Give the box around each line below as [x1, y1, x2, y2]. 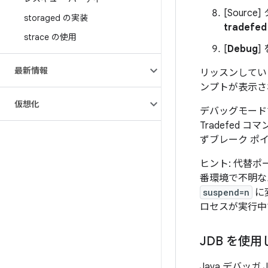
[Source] [224, 7, 261, 19]
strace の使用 [24, 32, 77, 42]
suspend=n [203, 187, 249, 198]
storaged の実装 [24, 13, 88, 23]
